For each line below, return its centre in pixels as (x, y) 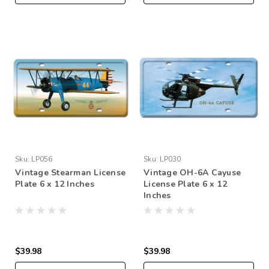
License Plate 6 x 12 (185, 184)
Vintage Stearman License (70, 172)
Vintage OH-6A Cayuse (192, 172)
